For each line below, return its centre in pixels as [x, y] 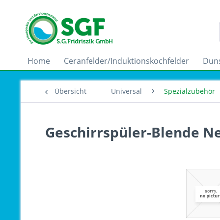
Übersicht [70, 91]
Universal [126, 91]
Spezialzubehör [190, 91]
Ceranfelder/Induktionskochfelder [126, 61]
